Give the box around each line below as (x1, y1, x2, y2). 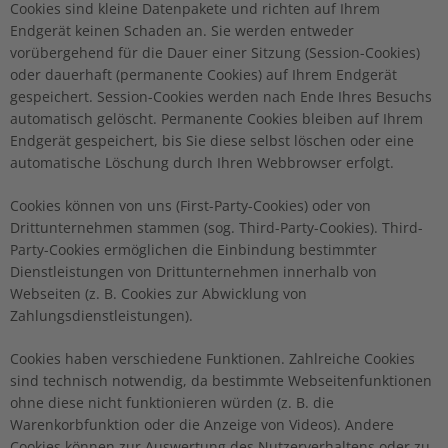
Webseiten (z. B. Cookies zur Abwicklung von (10, 283, 307, 303)
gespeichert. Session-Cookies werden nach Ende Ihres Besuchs (10, 86, 432, 106)
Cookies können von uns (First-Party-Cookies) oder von (10, 195, 371, 215)
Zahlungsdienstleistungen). (10, 305, 193, 325)
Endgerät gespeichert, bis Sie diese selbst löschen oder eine (10, 130, 414, 150)
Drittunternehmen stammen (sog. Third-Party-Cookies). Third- (10, 217, 423, 237)
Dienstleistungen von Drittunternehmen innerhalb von (10, 261, 377, 281)
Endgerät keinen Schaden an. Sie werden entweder (10, 20, 354, 40)
